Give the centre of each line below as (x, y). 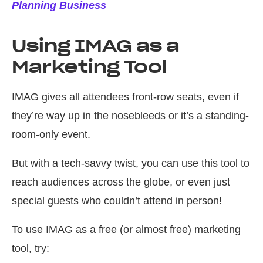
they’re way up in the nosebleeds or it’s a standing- (130, 116)
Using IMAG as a (96, 46)
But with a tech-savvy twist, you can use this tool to (131, 163)
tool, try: (31, 249)
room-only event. (51, 135)
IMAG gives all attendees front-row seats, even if (125, 97)
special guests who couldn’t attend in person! (117, 201)
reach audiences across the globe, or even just (121, 182)
